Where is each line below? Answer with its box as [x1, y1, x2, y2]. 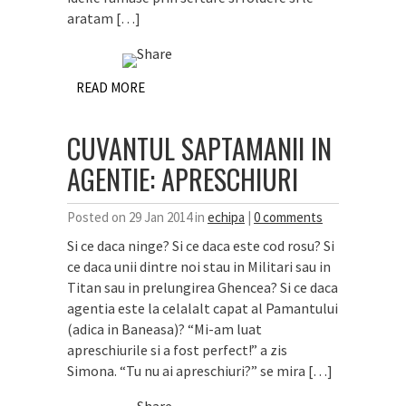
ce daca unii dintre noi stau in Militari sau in [67, 257, 331, 275]
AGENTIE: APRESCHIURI [67, 159, 298, 199]
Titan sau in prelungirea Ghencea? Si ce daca [67, 278, 338, 296]
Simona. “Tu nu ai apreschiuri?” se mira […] [67, 362, 333, 380]
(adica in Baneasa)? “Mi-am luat [67, 320, 262, 338]
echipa [208, 208, 245, 226]
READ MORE [76, 79, 145, 96]
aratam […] [67, 9, 140, 27]
